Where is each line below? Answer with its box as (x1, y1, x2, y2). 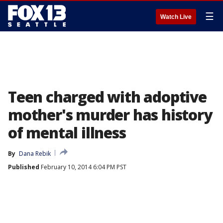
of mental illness (8, 122, 126, 143)
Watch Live (160, 13, 192, 20)
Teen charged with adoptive (8, 87, 207, 107)
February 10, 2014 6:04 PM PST (39, 163, 126, 171)
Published (8, 163, 39, 171)
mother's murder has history (8, 105, 212, 125)
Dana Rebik (19, 149, 51, 158)
